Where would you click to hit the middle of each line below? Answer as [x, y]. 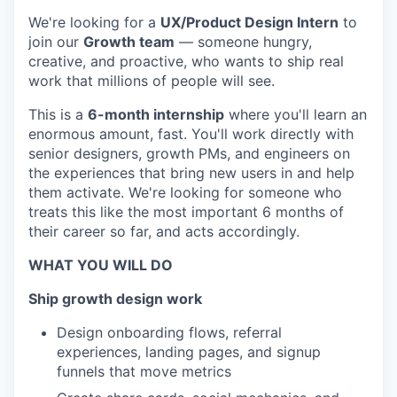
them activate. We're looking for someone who [185, 192]
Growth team [129, 42]
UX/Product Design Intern [249, 22]
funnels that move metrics [144, 371]
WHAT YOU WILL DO [101, 265]
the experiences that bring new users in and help [191, 173]
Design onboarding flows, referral [169, 332]
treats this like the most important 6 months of [186, 212]
